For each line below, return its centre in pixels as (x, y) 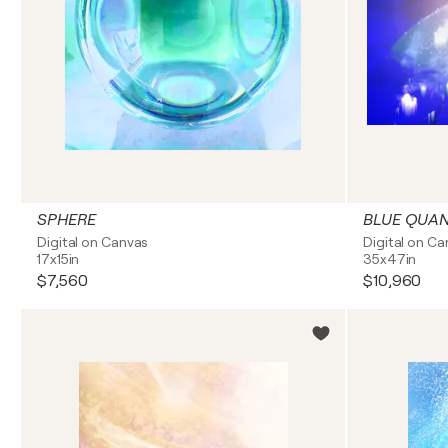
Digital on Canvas (93, 242)
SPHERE (66, 220)
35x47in (390, 259)
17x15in (58, 259)
